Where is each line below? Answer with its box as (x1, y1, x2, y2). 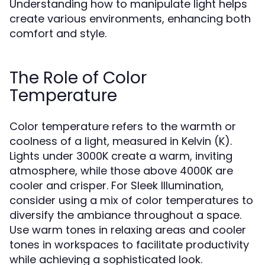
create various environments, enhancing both (9, 11, 251, 26)
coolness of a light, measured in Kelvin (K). (9, 134, 232, 148)
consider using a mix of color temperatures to (9, 193, 253, 208)
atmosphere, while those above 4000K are (9, 163, 233, 178)
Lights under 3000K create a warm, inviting (9, 148, 232, 163)
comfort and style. (9, 26, 106, 41)
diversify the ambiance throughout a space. (9, 208, 241, 222)
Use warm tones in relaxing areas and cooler (9, 222, 246, 237)
